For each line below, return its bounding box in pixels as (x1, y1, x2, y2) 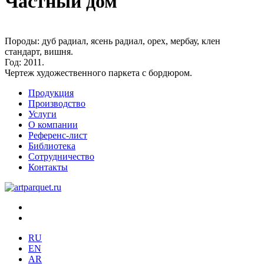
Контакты (28, 161, 68, 172)
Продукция (28, 87, 74, 98)
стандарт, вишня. (5, 46, 73, 57)
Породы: (5, 35, 42, 46)
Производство (28, 98, 85, 108)
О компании (28, 119, 78, 130)
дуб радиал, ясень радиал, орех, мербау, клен (42, 35, 220, 46)
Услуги (28, 108, 57, 119)
